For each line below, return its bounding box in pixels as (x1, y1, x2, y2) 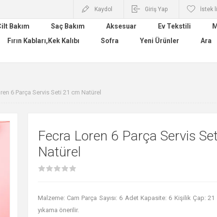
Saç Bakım (51, 22, 85, 30)
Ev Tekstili (158, 22, 191, 30)
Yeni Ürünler (140, 37, 179, 45)
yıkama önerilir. (37, 206, 79, 214)
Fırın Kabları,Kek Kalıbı (7, 37, 79, 45)
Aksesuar (106, 22, 137, 30)
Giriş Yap (145, 6, 168, 13)
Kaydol (94, 6, 112, 13)
